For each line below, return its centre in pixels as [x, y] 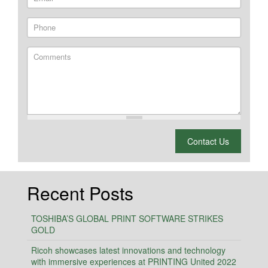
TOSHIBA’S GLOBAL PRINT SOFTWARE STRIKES [127, 219]
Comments [52, 57]
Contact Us [208, 141]
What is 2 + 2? [59, 139]
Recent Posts [80, 193]
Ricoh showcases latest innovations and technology [128, 250]
